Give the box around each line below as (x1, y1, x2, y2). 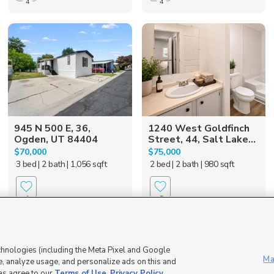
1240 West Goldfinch (147, 121, 250, 135)
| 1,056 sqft (67, 158, 107, 170)
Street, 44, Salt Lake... (147, 132, 256, 146)
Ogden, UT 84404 (14, 132, 98, 146)
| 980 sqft (200, 158, 234, 170)
